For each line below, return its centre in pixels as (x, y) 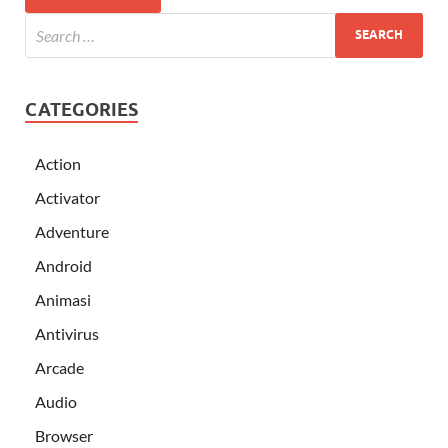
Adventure (72, 231)
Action (58, 163)
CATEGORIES (81, 109)
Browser (64, 435)
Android (63, 265)
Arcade (59, 367)
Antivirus (67, 333)
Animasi (63, 299)
